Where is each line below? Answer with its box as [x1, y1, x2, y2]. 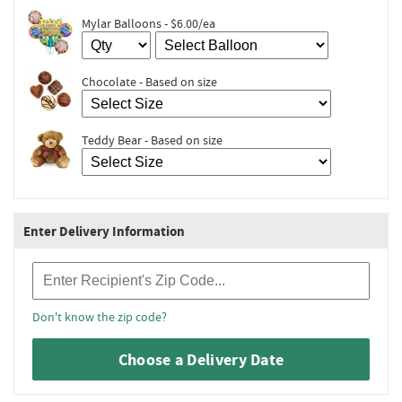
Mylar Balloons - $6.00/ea [82, 15, 215, 32]
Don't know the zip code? [32, 309, 167, 326]
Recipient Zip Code [31, 261, 131, 278]
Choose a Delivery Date [118, 349, 284, 371]
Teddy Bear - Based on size [82, 132, 223, 149]
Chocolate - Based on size [82, 74, 217, 91]
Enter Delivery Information [23, 223, 185, 240]
